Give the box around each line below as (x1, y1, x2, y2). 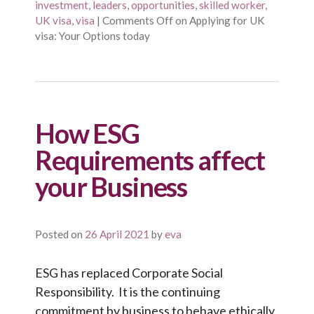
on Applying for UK (173, 14, 265, 27)
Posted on (35, 228, 83, 241)
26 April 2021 (85, 228, 149, 241)
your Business (35, 170, 188, 203)
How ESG (35, 117, 140, 150)
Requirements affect (35, 144, 266, 177)
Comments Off (102, 14, 173, 27)
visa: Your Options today (35, 29, 150, 43)
